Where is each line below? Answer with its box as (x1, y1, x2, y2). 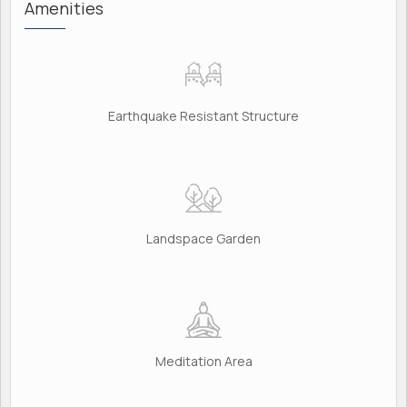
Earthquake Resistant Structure (108, 106, 299, 124)
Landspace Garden (146, 229, 261, 247)
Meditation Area (154, 352, 253, 370)
